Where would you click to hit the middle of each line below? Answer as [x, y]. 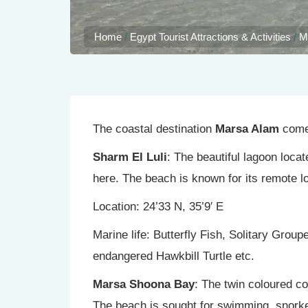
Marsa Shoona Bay [144, 284]
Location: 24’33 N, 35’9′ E [158, 207]
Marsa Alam [247, 129]
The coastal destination [154, 129]
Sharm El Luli [130, 157]
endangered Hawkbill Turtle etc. [174, 256]
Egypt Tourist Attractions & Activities [210, 37]
